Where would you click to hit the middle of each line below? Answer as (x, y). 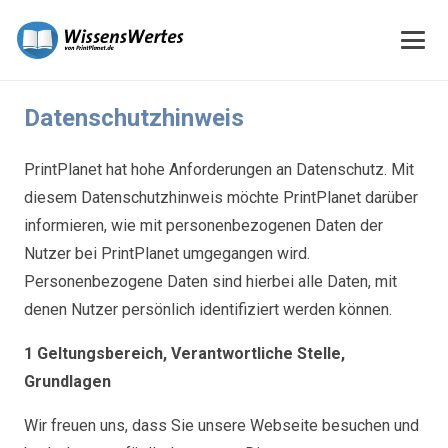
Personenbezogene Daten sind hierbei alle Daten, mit (210, 281)
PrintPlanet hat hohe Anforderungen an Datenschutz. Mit (219, 169)
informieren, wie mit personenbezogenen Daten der (203, 225)
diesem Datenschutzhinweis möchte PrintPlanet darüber (221, 197)
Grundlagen (67, 381)
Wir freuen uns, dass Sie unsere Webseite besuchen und (221, 425)
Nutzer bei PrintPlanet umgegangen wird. (167, 253)
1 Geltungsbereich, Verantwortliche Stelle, (184, 353)
